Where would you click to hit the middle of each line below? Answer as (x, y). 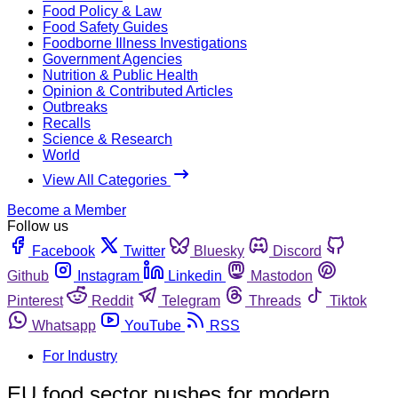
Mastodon (282, 275)
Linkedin (195, 275)
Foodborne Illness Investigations (145, 43)
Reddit (112, 300)
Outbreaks (75, 107)
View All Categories (107, 179)
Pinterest (35, 300)
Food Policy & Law (102, 11)
